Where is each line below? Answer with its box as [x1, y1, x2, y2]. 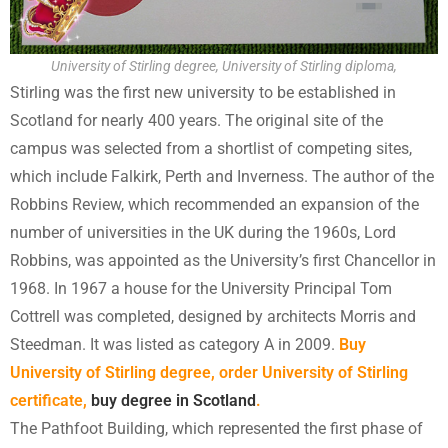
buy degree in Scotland [91, 390, 256, 410]
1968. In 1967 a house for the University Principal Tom [10, 278, 392, 298]
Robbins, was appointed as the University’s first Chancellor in [10, 250, 436, 270]
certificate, [10, 390, 91, 410]
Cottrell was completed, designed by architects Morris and [10, 306, 416, 326]
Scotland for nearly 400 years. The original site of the [10, 110, 383, 130]
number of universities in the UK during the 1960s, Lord [10, 222, 396, 242]
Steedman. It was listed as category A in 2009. [10, 334, 339, 354]
